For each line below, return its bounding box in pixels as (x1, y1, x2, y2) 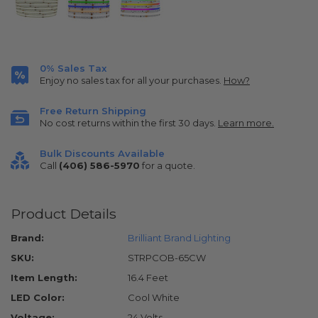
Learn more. (218, 117, 274, 129)
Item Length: (11, 272, 77, 284)
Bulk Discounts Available (40, 148, 165, 160)
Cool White (128, 292, 180, 304)
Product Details (11, 205, 116, 223)
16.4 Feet (128, 272, 168, 284)
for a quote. (140, 160, 195, 172)
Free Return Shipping (40, 105, 146, 117)
